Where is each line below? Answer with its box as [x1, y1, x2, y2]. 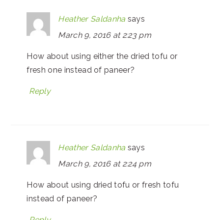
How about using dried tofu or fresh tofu [27, 180, 179, 190]
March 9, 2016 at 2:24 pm [58, 159, 152, 168]
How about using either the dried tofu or [27, 52, 178, 61]
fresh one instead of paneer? [27, 65, 135, 75]
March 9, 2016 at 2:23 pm [58, 30, 152, 40]
